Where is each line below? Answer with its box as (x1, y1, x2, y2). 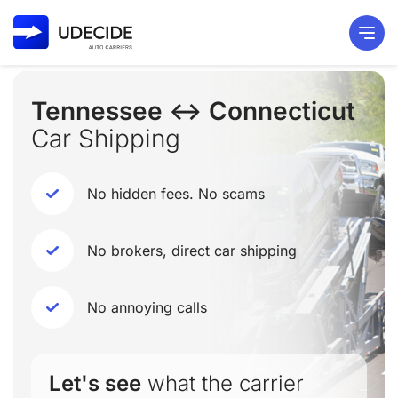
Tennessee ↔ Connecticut (31, 96, 355, 126)
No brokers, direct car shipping (87, 242, 297, 259)
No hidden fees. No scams (87, 185, 265, 203)
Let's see (49, 370, 141, 396)
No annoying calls (87, 298, 207, 316)
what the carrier (141, 370, 304, 396)
